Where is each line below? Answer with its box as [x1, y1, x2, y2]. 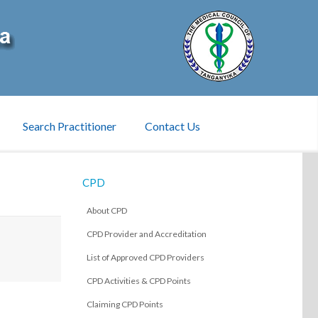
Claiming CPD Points [87, 298, 163, 309]
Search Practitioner [23, 119, 116, 133]
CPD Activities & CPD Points [87, 275, 191, 286]
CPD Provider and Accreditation [87, 228, 207, 239]
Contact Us [145, 119, 200, 133]
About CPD [87, 204, 127, 216]
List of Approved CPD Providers [87, 251, 204, 263]
